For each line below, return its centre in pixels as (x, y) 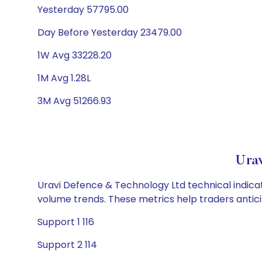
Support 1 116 (66, 222)
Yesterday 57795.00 (83, 10)
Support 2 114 (67, 245)
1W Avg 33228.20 (75, 55)
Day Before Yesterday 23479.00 (110, 32)
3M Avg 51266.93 (74, 101)
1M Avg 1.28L (64, 78)
